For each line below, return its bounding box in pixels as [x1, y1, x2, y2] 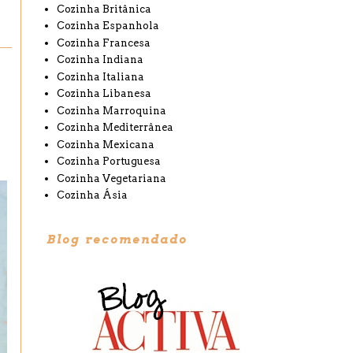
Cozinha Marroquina [57, 104, 167, 117]
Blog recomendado [46, 232, 188, 247]
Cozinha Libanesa [57, 87, 152, 100]
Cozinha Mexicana [57, 138, 155, 150]
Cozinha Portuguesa [57, 155, 162, 168]
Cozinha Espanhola [57, 20, 160, 32]
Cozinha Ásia [57, 189, 128, 202]
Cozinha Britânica [57, 2, 152, 15]
